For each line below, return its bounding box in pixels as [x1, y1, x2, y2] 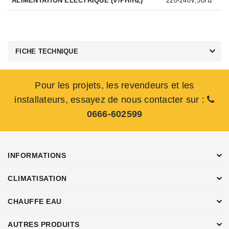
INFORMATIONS [8, 151, 66, 159]
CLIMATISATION [8, 174, 67, 182]
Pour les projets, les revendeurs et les [35, 80, 194, 90]
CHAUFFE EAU [8, 197, 62, 205]
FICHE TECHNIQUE [15, 47, 78, 55]
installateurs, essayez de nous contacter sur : [14, 94, 208, 105]
